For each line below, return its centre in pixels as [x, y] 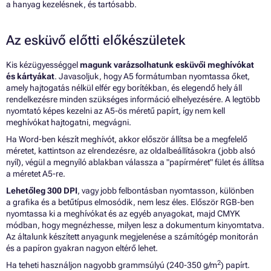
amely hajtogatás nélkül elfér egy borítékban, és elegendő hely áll [124, 88]
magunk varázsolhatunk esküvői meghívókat [167, 65]
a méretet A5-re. [36, 174]
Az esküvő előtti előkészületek [96, 41]
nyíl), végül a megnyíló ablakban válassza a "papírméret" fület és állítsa [135, 162]
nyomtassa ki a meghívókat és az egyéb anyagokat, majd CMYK [123, 214]
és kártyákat [30, 77]
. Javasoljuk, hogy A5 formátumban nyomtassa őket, [152, 77]
